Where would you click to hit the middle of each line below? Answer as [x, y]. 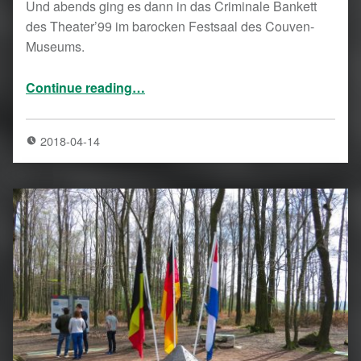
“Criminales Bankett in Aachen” [158, 79]
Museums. [55, 46]
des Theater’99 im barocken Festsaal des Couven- [170, 26]
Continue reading [79, 87]
